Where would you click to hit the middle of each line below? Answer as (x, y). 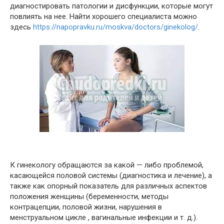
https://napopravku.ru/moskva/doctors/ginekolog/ (115, 27)
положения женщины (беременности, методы (89, 196)
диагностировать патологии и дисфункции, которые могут (111, 6)
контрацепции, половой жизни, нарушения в (86, 207)
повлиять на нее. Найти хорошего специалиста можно (103, 16)
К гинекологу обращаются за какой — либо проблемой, (107, 165)
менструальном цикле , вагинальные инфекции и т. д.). (104, 217)
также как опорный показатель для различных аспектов (108, 186)
